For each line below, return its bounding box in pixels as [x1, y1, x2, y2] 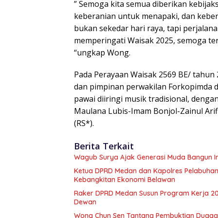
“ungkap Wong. [74, 47, 130, 58]
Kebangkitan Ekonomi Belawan [74, 175, 175, 184]
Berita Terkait [74, 140, 134, 152]
